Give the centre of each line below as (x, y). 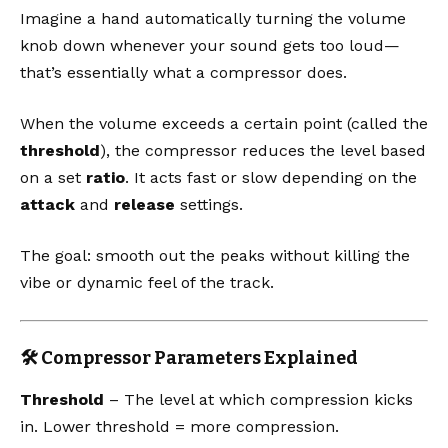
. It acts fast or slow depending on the (271, 178)
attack (47, 205)
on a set (53, 178)
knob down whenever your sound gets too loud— (210, 46)
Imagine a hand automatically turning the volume (213, 19)
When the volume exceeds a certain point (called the (224, 124)
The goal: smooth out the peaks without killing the (215, 256)
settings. (209, 205)
